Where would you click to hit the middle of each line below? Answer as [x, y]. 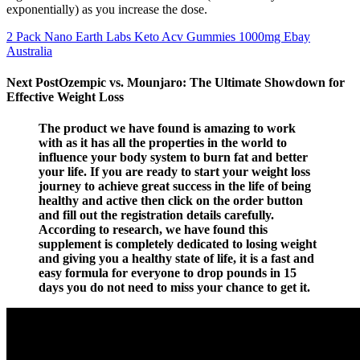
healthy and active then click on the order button [171, 201]
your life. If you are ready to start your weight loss [174, 172]
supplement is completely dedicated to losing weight [178, 244]
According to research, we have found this [153, 230]
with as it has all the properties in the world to [163, 143]
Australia [29, 51]
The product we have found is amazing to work [167, 129]
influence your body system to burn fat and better [173, 157]
